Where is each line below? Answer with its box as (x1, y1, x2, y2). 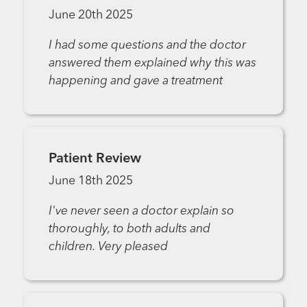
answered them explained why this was (48, 57, 256, 69)
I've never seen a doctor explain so (48, 205, 234, 217)
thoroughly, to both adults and (48, 223, 210, 235)
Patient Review (48, 152, 141, 167)
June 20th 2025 (48, 9, 133, 21)
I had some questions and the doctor (48, 39, 246, 51)
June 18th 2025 (48, 175, 133, 188)
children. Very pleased (48, 241, 168, 253)
